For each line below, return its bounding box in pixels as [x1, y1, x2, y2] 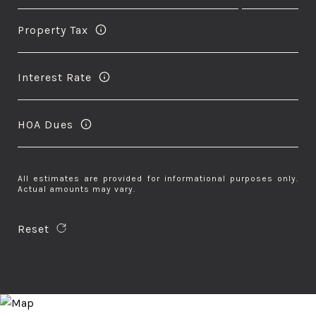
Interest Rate [18, 70, 92, 84]
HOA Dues [18, 117, 73, 131]
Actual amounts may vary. [18, 184, 135, 194]
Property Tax [18, 23, 88, 37]
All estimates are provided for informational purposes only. [18, 174, 298, 183]
